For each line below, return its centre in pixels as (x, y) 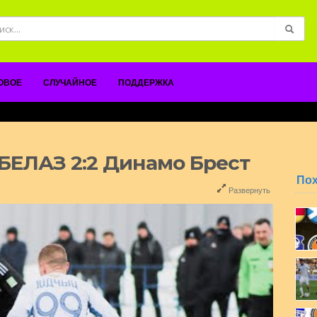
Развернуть (249, 190)
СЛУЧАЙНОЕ (70, 83)
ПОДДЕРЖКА (146, 83)
